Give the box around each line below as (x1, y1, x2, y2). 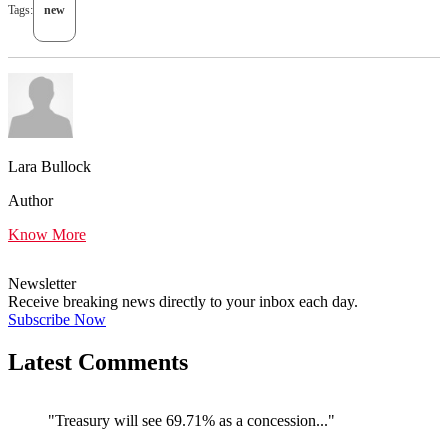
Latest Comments (8, 348, 188, 375)
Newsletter (8, 274, 76, 292)
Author (8, 191, 53, 209)
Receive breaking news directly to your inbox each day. (8, 292, 358, 310)
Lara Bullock (8, 157, 91, 175)
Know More (8, 225, 86, 243)
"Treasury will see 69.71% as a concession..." (48, 411, 335, 429)
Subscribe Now (8, 310, 106, 328)
